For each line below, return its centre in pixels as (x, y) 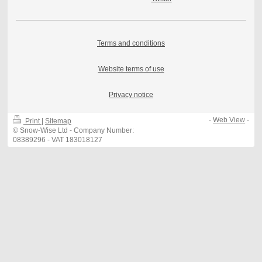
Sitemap (58, 121)
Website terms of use (131, 69)
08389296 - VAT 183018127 (57, 140)
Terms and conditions (131, 43)
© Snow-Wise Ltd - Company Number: (73, 131)
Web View (229, 120)
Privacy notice (131, 94)
